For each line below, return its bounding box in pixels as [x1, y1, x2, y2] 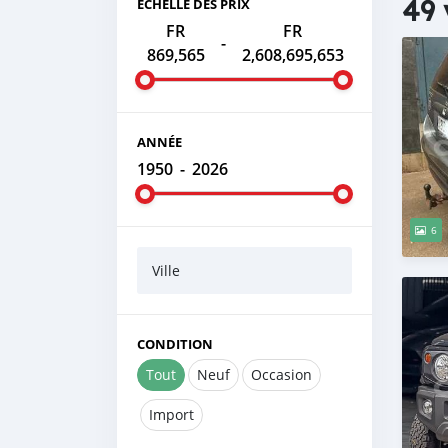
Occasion [251, 365, 312, 384]
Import [149, 405, 194, 424]
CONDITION [137, 335, 213, 353]
